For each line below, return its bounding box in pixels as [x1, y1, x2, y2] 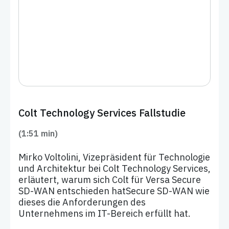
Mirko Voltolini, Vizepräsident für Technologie [18, 151, 210, 163]
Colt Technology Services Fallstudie [18, 106, 186, 120]
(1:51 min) [18, 128, 58, 139]
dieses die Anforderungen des [18, 196, 146, 208]
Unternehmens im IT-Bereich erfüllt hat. [18, 208, 191, 219]
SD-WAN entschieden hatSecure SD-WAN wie [18, 185, 210, 197]
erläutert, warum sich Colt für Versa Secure [18, 174, 201, 186]
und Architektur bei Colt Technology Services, [18, 163, 211, 174]
